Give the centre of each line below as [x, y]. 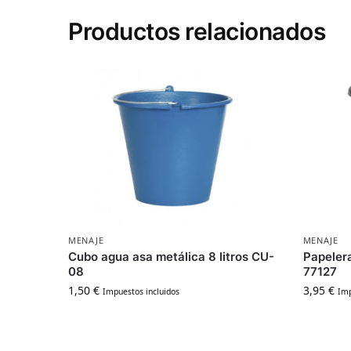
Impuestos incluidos [141, 292]
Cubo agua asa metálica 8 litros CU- [172, 257]
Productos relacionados [197, 32]
